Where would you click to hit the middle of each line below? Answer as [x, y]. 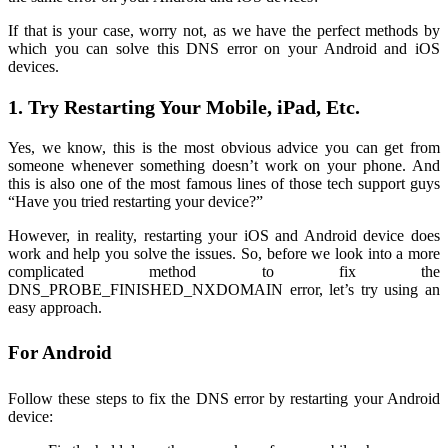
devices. [33, 67]
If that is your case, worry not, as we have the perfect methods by [224, 31]
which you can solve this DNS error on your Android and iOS [224, 49]
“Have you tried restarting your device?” [137, 202]
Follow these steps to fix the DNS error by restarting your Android [224, 398]
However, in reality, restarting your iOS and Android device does [224, 236]
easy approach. [55, 308]
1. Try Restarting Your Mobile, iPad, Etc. [184, 107]
